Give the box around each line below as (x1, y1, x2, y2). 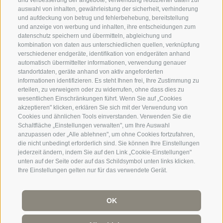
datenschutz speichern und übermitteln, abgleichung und (18, 32, 172, 40)
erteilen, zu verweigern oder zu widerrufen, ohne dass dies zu (18, 86, 184, 94)
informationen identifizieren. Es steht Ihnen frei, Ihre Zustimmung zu (18, 77, 199, 85)
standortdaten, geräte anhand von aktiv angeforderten (18, 68, 163, 76)
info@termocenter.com (7, 32, 112, 45)
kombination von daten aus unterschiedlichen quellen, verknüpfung (18, 41, 200, 49)
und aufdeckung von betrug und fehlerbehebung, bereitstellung (18, 14, 189, 22)
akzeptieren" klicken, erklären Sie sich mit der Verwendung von (18, 104, 188, 111)
